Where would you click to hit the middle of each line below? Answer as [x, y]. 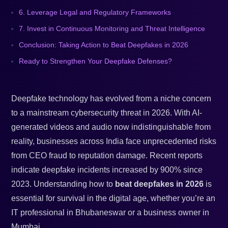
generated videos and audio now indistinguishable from [111, 127]
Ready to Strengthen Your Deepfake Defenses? [96, 61]
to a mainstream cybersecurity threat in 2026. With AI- [107, 113]
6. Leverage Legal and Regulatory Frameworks [95, 12]
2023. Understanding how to [63, 184]
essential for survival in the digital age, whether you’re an [113, 198]
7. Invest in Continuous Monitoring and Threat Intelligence [112, 29]
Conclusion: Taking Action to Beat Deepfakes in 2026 [104, 45]
